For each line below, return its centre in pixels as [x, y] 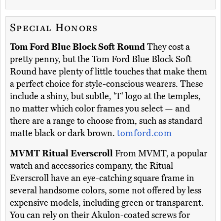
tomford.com [145, 133]
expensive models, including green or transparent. [107, 203]
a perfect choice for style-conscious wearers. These [107, 84]
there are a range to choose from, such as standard [106, 121]
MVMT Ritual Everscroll [61, 153]
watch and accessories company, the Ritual [92, 166]
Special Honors [54, 27]
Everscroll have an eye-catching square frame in [102, 178]
